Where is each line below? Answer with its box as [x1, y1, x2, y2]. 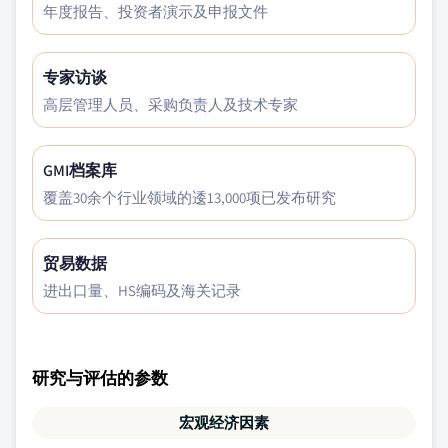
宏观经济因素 [179, 413, 269, 432]
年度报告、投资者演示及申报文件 [43, 2, 268, 21]
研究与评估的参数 [32, 366, 168, 389]
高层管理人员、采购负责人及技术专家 [43, 95, 298, 114]
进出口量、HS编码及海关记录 [43, 281, 241, 300]
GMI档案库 [43, 160, 117, 181]
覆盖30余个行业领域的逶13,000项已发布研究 [43, 188, 336, 207]
